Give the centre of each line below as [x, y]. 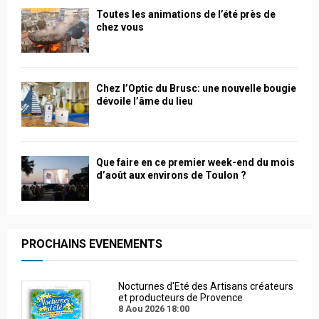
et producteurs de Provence [180, 298]
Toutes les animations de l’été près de [186, 14]
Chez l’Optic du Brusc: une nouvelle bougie [196, 88]
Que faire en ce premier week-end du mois [195, 163]
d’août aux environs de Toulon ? [171, 176]
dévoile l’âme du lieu [145, 101]
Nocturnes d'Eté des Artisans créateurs [205, 287]
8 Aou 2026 [141, 309]
